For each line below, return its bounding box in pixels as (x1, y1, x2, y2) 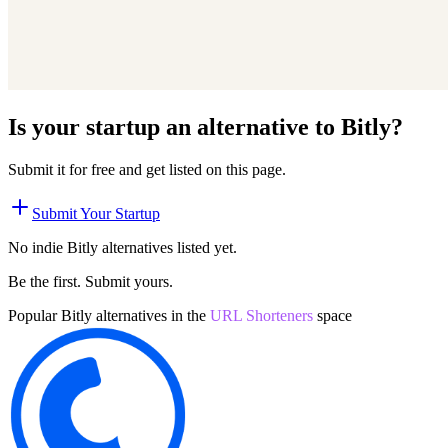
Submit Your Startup (32, 204, 160, 222)
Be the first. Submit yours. (8, 272, 173, 290)
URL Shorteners (210, 306, 313, 324)
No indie (8, 238, 67, 256)
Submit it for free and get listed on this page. (8, 160, 286, 178)
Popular (8, 306, 61, 324)
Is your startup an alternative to (8, 113, 341, 140)
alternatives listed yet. (98, 238, 237, 256)
